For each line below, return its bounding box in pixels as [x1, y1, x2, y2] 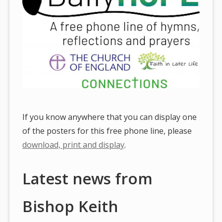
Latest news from [22, 168, 153, 189]
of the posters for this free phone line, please [22, 125, 192, 137]
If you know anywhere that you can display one [22, 111, 197, 123]
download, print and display [22, 139, 125, 151]
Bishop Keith [22, 196, 118, 217]
